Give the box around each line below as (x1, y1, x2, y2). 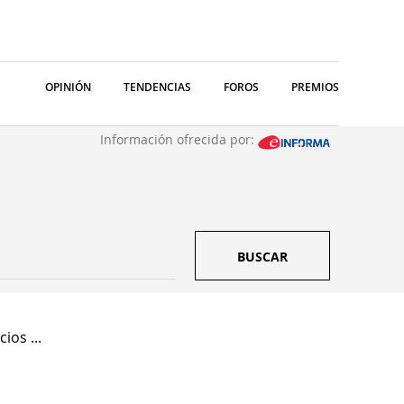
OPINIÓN (45, 79, 91, 95)
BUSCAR (237, 248, 288, 265)
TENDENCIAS (124, 79, 191, 95)
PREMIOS (291, 79, 339, 95)
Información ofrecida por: (100, 131, 258, 148)
